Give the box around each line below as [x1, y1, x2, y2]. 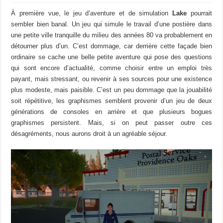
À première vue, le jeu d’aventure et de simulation [11, 9, 173, 17]
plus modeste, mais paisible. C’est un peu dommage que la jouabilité [11, 86, 212, 94]
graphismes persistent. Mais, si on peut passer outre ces [11, 119, 212, 127]
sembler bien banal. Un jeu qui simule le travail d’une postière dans [11, 20, 212, 28]
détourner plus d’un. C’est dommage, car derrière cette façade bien [11, 42, 212, 50]
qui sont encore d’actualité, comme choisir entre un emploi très [11, 64, 212, 72]
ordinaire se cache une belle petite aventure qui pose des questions [11, 53, 212, 61]
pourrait [187, 9, 212, 17]
